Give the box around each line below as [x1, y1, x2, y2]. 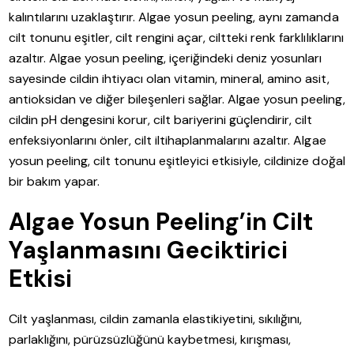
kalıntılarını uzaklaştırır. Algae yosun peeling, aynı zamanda [9, 9, 339, 26]
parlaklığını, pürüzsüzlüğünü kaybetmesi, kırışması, [9, 331, 292, 348]
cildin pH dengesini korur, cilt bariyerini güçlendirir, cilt [9, 111, 313, 129]
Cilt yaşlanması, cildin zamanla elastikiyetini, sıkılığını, [9, 311, 303, 328]
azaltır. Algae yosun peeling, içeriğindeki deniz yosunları [9, 50, 322, 67]
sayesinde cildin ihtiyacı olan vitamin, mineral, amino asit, [9, 70, 330, 88]
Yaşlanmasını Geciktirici [9, 235, 288, 266]
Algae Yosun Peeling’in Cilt [9, 206, 314, 238]
